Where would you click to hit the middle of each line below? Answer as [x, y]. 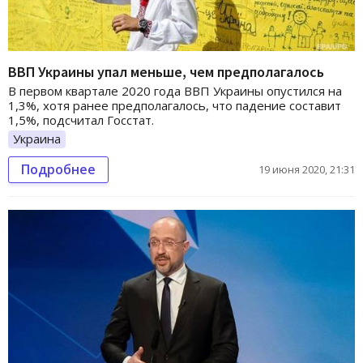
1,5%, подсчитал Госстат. [81, 120]
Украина [37, 139]
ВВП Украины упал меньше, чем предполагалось [166, 72]
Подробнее [58, 169]
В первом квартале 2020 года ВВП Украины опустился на [175, 91]
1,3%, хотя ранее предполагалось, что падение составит [175, 105]
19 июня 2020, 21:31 [307, 169]
